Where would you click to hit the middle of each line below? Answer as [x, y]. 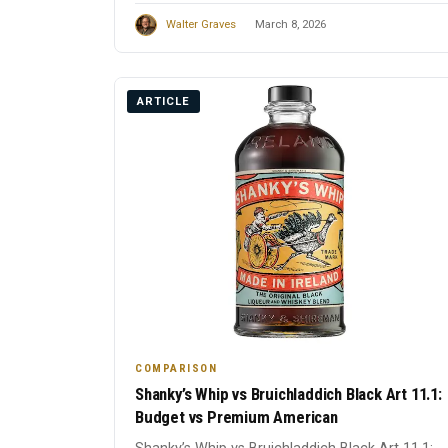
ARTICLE [163, 102]
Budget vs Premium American [236, 417]
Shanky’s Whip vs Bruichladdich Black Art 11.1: [288, 394]
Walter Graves [201, 25]
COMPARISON [176, 369]
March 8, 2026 [290, 25]
